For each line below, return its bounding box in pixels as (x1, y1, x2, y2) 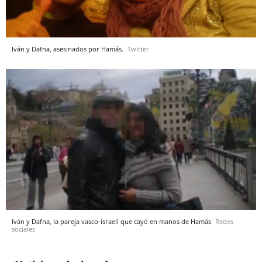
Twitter (127, 44, 149, 53)
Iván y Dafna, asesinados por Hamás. (12, 44, 125, 53)
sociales (12, 224, 35, 233)
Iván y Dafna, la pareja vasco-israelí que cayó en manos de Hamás (12, 216, 213, 226)
